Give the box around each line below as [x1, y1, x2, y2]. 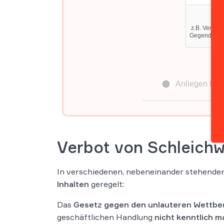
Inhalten [57, 178, 89, 189]
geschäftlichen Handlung [57, 211, 154, 222]
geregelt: [89, 178, 124, 189]
